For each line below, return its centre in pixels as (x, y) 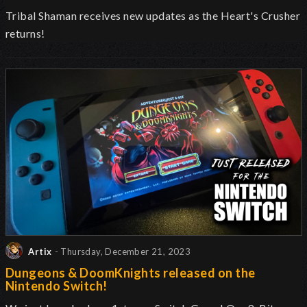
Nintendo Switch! (57, 286)
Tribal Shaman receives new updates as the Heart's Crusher (153, 15)
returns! (25, 33)
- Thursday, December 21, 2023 (123, 252)
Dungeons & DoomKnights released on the (131, 273)
